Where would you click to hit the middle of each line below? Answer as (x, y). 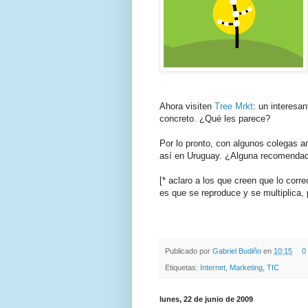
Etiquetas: (183, 268)
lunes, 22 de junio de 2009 (206, 299)
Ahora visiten (187, 106)
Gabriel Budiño (238, 251)
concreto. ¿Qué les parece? (215, 118)
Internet (213, 268)
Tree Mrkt (234, 106)
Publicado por (189, 251)
